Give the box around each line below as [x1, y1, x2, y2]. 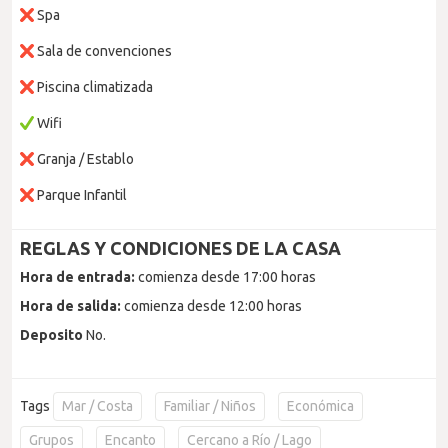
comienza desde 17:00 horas [135, 269, 316, 285]
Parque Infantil [34, 187, 127, 203]
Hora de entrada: [20, 269, 135, 285]
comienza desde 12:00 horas [121, 298, 302, 314]
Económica [287, 398, 354, 414]
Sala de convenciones [34, 43, 172, 59]
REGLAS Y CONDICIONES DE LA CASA [20, 238, 341, 258]
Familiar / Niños [164, 398, 256, 414]
